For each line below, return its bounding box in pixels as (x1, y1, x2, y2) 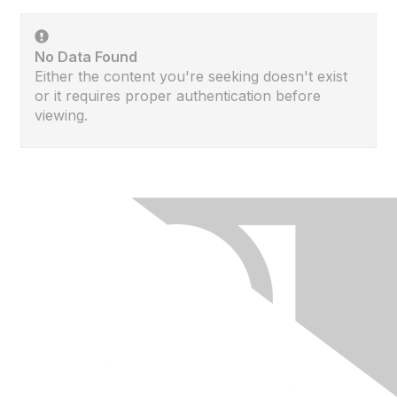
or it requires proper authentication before (35, 86, 321, 105)
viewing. (35, 105, 88, 124)
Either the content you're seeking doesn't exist (35, 66, 347, 85)
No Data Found (35, 47, 137, 66)
